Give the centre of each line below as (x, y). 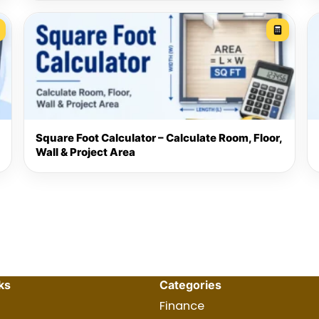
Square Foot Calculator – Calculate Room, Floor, (158, 138)
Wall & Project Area (85, 152)
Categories (190, 285)
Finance (182, 306)
